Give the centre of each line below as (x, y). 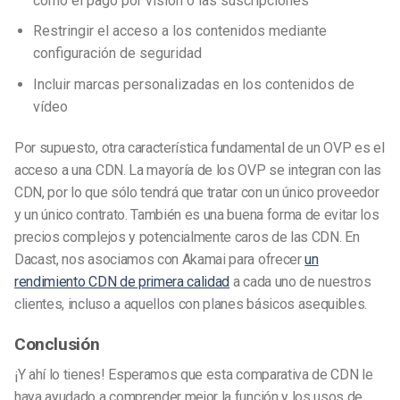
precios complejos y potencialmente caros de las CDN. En (187, 237)
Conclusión (57, 344)
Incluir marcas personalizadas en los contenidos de (193, 85)
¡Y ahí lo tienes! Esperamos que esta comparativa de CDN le (194, 375)
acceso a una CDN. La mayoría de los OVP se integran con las (198, 170)
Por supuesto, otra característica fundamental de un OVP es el (200, 147)
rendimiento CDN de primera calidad (122, 281)
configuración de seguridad (117, 54)
